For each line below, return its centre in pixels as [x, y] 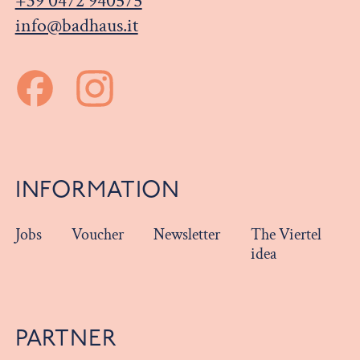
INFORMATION [98, 190]
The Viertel [286, 235]
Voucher [97, 235]
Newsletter [187, 235]
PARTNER [66, 338]
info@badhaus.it [76, 25]
